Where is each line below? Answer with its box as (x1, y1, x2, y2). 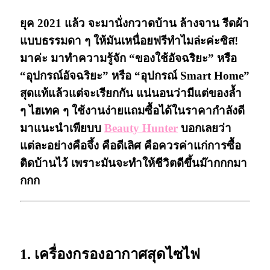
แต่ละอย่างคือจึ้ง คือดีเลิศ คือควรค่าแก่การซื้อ (20, 139, 241, 152)
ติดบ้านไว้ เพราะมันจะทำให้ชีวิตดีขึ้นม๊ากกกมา (20, 156, 247, 169)
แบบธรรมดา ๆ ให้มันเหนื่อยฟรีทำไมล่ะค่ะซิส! (20, 34, 238, 47)
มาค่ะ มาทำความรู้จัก (20, 51, 129, 64)
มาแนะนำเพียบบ (20, 121, 104, 134)
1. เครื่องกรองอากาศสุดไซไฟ (20, 246, 200, 263)
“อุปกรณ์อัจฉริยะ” (20, 69, 108, 82)
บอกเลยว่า (178, 121, 231, 134)
